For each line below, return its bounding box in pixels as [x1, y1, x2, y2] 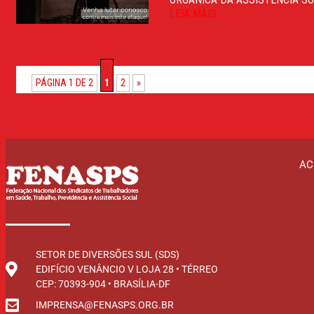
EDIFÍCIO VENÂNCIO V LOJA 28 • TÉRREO [35, 263, 218, 275]
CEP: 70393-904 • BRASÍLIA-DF [35, 278, 170, 289]
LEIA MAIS [170, 6, 217, 20]
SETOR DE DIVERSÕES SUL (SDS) [35, 248, 179, 260]
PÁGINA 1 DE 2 [36, 77, 93, 88]
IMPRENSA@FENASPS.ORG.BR [35, 299, 174, 310]
